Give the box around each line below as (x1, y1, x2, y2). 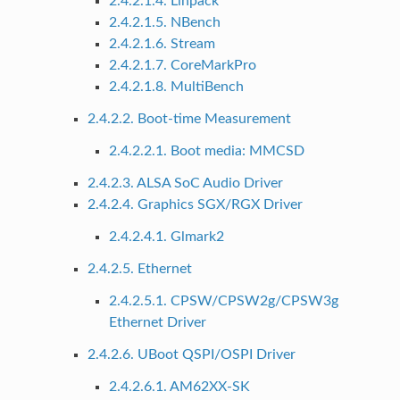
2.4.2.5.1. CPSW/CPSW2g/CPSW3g (108, 293, 338, 308)
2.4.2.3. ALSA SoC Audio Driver (87, 175, 283, 190)
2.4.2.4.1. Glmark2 (108, 229, 224, 244)
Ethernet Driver (108, 314, 206, 329)
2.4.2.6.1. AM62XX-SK (108, 379, 250, 394)
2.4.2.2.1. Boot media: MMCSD (108, 143, 304, 158)
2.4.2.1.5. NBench (108, 14, 221, 29)
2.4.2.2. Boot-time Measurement (87, 111, 291, 126)
